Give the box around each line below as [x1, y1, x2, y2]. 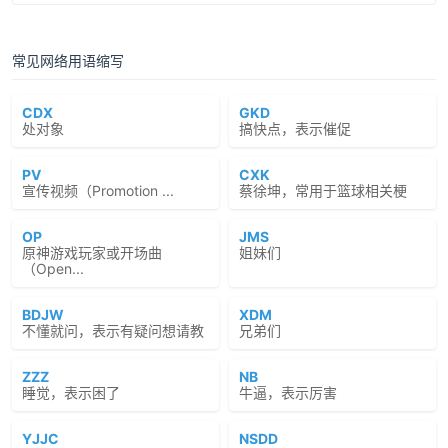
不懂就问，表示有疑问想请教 [22, 322, 204, 339]
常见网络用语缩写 [12, 52, 124, 69]
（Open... [22, 260, 84, 277]
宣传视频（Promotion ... [22, 182, 174, 199]
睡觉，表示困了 [22, 384, 120, 401]
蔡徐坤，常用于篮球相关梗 [239, 182, 407, 199]
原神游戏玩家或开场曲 [22, 244, 162, 261]
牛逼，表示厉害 [239, 384, 337, 401]
